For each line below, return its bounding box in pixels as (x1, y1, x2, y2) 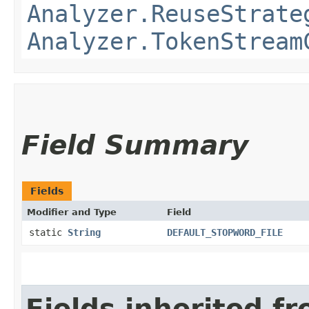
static (29, 226, 68, 238)
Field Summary (21, 129, 248, 161)
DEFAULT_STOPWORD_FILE (167, 226, 283, 238)
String (68, 226, 101, 238)
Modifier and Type (27, 206, 117, 217)
